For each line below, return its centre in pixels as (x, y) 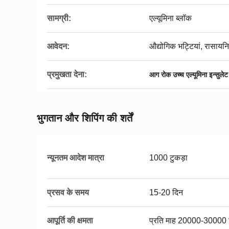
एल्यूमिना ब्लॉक (170, 18)
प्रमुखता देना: (67, 74)
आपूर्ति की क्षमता (70, 221)
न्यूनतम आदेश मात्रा (76, 158)
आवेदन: (58, 46)
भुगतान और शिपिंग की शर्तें (85, 118)
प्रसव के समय (68, 192)
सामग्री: (59, 18)
